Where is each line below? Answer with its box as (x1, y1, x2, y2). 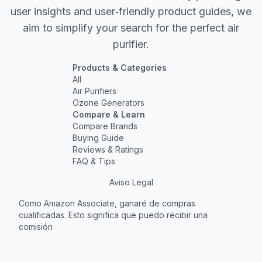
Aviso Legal (109, 177, 153, 188)
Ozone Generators (73, 98, 144, 108)
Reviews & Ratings (73, 144, 143, 155)
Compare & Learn (73, 109, 145, 120)
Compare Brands (73, 121, 137, 132)
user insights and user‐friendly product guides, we (11, 5, 251, 18)
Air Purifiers (73, 86, 116, 96)
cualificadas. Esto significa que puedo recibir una (19, 210, 208, 220)
